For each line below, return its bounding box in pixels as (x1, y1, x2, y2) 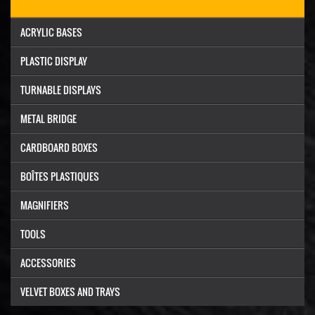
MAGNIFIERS (20, 198, 69, 212)
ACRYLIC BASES (20, 25, 82, 39)
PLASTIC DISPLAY (20, 53, 87, 68)
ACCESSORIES (20, 255, 76, 270)
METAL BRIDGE (20, 111, 77, 126)
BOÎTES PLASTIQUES (20, 169, 99, 184)
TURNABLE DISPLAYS (20, 82, 101, 97)
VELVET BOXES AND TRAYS (20, 284, 120, 299)
